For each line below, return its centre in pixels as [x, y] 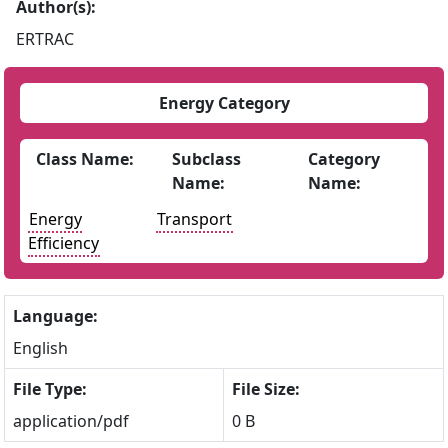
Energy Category [224, 103]
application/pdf [71, 421]
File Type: [50, 389]
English [40, 348]
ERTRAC [45, 39]
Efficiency [63, 243]
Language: [55, 316]
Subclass [206, 159]
